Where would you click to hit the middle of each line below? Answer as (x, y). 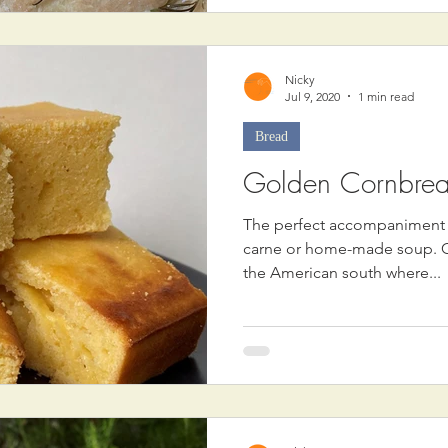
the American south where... (342, 272)
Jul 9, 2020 (312, 96)
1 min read (386, 96)
